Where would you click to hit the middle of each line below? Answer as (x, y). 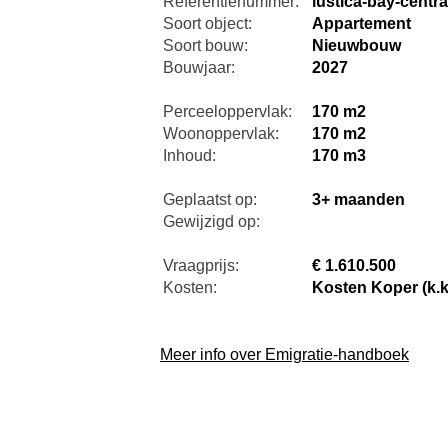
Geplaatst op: (210, 200)
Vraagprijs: (201, 266)
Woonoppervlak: (221, 134)
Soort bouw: (205, 46)
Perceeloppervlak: (227, 112)
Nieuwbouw (356, 46)
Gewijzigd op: (211, 222)
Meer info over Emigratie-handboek (284, 355)
